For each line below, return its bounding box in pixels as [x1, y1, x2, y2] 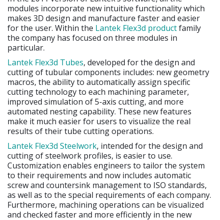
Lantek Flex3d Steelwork [7, 140, 97, 152]
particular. [7, 42, 45, 54]
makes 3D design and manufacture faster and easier [7, 13, 200, 24]
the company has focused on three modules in [7, 32, 177, 44]
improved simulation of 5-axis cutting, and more [7, 96, 184, 108]
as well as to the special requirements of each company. [7, 190, 211, 201]
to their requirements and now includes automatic [7, 170, 191, 181]
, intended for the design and [97, 140, 203, 152]
